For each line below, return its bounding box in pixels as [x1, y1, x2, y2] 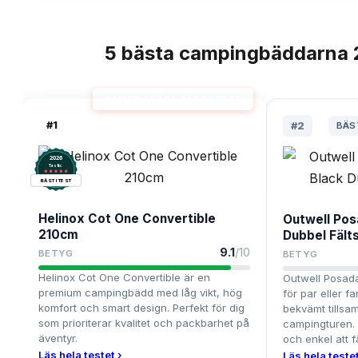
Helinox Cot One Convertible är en [38, 271, 210, 284]
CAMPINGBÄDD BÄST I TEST [104, 94, 242, 105]
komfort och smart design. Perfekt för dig [38, 301, 245, 315]
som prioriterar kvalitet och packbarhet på [38, 316, 249, 330]
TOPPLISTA [34, 47, 94, 59]
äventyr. [38, 332, 78, 345]
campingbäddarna [179, 42, 349, 66]
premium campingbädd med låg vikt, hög [38, 286, 242, 300]
